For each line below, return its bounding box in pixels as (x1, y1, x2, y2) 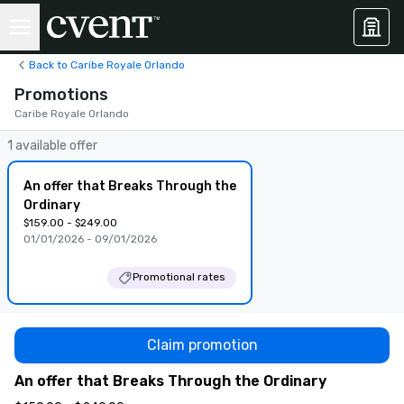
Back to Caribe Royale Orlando (29, 58, 185, 71)
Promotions (14, 85, 108, 105)
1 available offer (7, 138, 97, 153)
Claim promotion (146, 335, 258, 353)
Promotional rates (133, 271, 225, 283)
